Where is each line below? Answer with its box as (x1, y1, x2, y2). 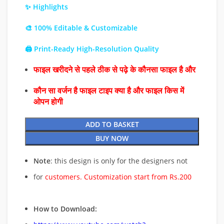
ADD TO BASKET (85, 119, 139, 129)
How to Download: (33, 203, 97, 213)
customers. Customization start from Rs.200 (45, 171, 191, 181)
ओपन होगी (33, 97, 63, 106)
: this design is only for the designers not (50, 155, 187, 165)
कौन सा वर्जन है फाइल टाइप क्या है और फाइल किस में (33, 86, 184, 95)
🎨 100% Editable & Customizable (25, 22, 137, 32)
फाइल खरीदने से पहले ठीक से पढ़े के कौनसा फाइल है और (33, 65, 197, 74)
